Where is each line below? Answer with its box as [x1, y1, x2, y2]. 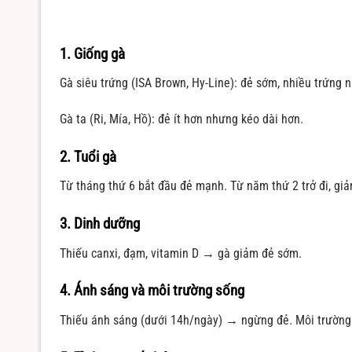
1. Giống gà [60, 44, 125, 63]
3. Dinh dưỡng [60, 214, 140, 233]
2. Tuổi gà [60, 147, 116, 166]
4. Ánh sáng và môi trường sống [60, 281, 244, 300]
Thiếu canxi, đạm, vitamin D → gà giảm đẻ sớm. [60, 245, 302, 261]
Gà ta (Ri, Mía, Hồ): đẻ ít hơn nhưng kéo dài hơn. [60, 112, 303, 127]
